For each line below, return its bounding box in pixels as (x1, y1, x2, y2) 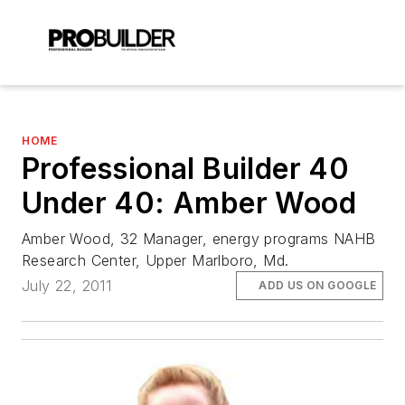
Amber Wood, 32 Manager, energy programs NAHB (22, 230, 376, 248)
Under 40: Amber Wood (22, 185, 356, 221)
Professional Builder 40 (22, 151, 350, 186)
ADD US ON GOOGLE (259, 278, 377, 293)
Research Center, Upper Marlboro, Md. (22, 251, 289, 269)
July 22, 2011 (22, 277, 112, 296)
